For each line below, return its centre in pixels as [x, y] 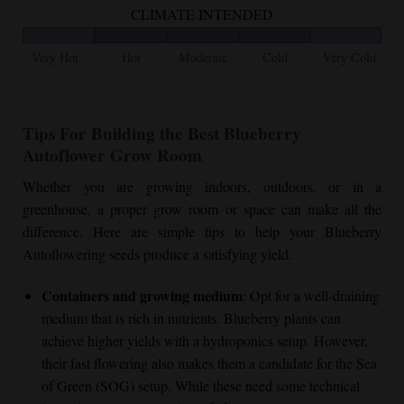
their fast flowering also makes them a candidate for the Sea [209, 363]
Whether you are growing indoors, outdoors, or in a [202, 187]
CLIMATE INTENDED [202, 14]
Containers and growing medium [142, 295]
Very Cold [349, 58]
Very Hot [55, 58]
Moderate [203, 58]
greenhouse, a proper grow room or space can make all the [202, 209]
